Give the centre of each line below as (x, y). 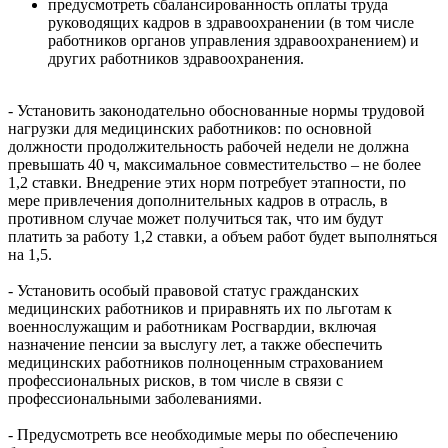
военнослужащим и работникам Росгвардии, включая (192, 326)
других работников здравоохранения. (176, 58)
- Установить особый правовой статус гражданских (183, 290)
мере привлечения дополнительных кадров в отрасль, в (198, 200)
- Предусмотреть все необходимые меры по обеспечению (203, 434)
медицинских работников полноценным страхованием (195, 362)
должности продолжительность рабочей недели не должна (208, 146)
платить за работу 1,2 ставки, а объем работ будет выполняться (222, 236)
